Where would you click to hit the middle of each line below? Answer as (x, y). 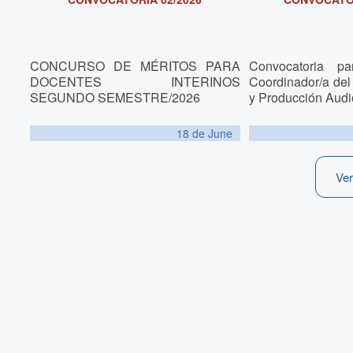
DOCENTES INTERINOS (135, 81)
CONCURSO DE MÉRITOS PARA (135, 65)
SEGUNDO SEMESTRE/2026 (115, 97)
